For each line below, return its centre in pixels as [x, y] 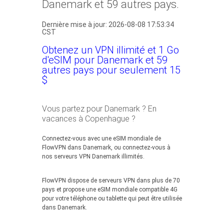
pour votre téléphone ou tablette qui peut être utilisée [112, 198]
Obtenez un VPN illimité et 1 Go [110, 50]
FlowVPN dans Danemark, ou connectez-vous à [106, 147]
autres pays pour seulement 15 [111, 70]
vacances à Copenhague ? [89, 119]
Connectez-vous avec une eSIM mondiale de [101, 138]
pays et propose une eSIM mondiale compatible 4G [110, 189]
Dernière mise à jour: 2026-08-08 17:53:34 [108, 24]
